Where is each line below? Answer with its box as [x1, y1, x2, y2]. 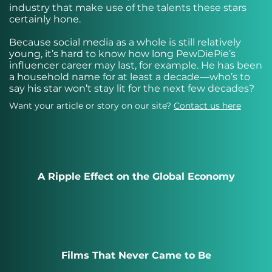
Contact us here [174, 100, 241, 111]
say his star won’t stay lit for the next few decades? [9, 83, 254, 94]
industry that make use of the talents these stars [9, 2, 246, 13]
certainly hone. [9, 13, 81, 25]
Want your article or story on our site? [9, 100, 174, 111]
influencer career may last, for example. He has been [9, 59, 262, 71]
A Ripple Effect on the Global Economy [37, 170, 235, 182]
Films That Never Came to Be [61, 249, 211, 261]
